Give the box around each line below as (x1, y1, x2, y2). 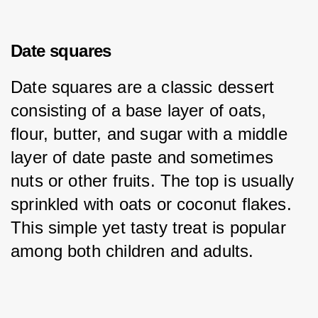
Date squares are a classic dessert (11, 77, 280, 97)
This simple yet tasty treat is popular (11, 217, 292, 237)
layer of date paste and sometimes (11, 147, 279, 167)
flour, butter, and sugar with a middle (11, 124, 293, 143)
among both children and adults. (11, 241, 254, 261)
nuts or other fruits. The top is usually (11, 170, 300, 190)
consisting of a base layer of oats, (11, 100, 272, 120)
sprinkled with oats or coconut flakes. (11, 194, 297, 214)
